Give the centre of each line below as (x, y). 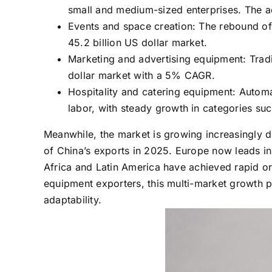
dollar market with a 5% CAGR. (141, 76)
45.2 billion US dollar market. (138, 43)
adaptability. (73, 200)
